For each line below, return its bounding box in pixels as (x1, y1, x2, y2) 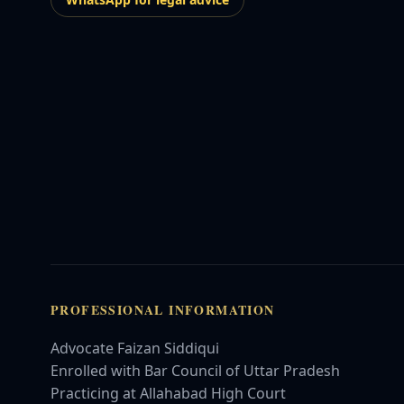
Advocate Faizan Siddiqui (50, 338, 219, 358)
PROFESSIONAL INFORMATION (50, 300, 275, 319)
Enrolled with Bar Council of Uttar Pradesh (50, 361, 340, 381)
